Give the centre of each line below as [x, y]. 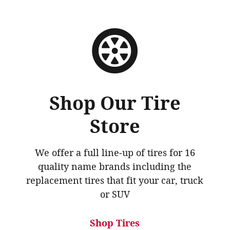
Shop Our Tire [115, 104]
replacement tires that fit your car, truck [115, 181]
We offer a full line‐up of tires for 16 [115, 153]
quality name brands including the [115, 167]
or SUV [115, 195]
